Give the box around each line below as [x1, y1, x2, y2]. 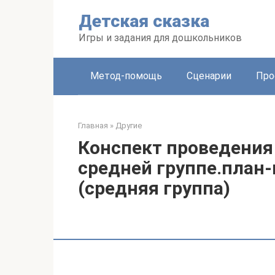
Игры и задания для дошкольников [79, 32, 242, 44]
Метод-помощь [90, 70, 162, 82]
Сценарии [187, 70, 231, 82]
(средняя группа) [78, 177, 230, 199]
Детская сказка [79, 11, 209, 31]
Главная [78, 121, 108, 130]
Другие [115, 121, 142, 130]
